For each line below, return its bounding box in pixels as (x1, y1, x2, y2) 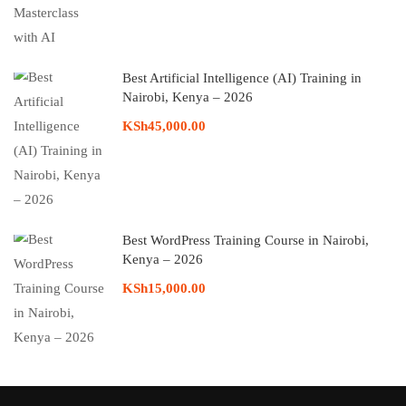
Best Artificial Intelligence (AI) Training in (122, 71, 362, 86)
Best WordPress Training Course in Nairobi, (122, 233, 369, 248)
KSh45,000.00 (122, 119, 206, 134)
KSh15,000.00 (122, 281, 206, 296)
